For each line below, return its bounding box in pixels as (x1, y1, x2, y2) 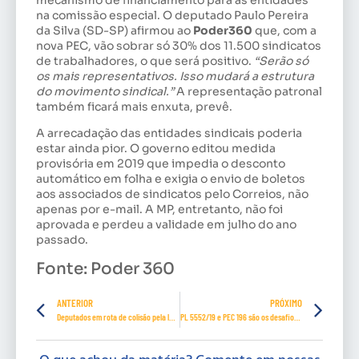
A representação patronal (174, 83, 322, 99)
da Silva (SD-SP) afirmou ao (36, 22, 193, 38)
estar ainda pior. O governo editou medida (36, 141, 276, 156)
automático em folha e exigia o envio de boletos (36, 171, 305, 187)
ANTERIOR (57, 296, 93, 309)
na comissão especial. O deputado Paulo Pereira (36, 7, 309, 22)
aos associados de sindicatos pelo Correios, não (36, 187, 309, 202)
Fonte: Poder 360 (36, 258, 175, 279)
